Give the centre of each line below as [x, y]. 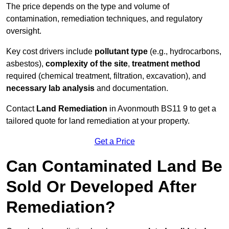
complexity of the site [87, 64]
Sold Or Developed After [101, 187]
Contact [21, 109]
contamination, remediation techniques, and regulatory [104, 19]
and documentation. [131, 88]
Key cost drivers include [50, 52]
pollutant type [121, 52]
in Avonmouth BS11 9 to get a [162, 109]
